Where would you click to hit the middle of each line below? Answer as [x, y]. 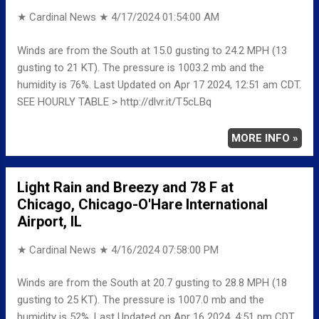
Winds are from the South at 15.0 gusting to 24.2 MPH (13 [152, 50]
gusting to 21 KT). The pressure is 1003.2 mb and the [141, 67]
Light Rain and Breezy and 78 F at [125, 187]
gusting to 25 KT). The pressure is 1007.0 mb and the [141, 300]
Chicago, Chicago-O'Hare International [142, 204]
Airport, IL [49, 221]
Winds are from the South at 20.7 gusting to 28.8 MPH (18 [152, 283]
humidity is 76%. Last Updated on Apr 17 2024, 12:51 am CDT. [159, 84]
